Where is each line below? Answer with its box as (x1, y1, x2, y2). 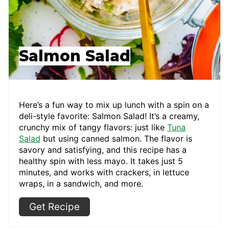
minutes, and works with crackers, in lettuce (19, 167, 189, 177)
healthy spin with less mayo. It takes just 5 (19, 155, 183, 166)
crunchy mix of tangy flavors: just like (19, 122, 167, 132)
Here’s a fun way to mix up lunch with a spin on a (19, 99, 209, 110)
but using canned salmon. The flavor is (40, 133, 192, 144)
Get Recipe (29, 200, 80, 213)
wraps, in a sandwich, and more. (19, 178, 146, 189)
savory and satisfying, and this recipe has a (19, 144, 187, 155)
